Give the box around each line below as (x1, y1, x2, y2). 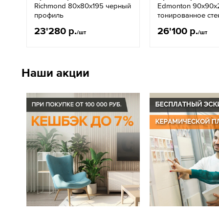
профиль (34, 11, 64, 19)
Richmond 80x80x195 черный (34, 1, 131, 10)
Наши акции (22, 66, 89, 79)
